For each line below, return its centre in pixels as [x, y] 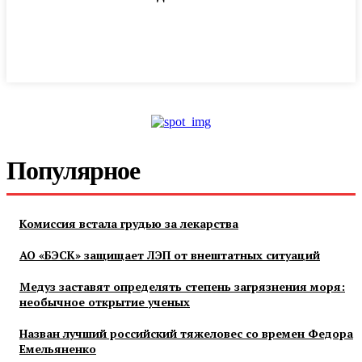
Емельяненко [58, 349]
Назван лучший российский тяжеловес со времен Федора [186, 334]
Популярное [73, 171]
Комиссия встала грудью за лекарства [129, 224]
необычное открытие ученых [105, 302]
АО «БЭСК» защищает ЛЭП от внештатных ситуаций [170, 255]
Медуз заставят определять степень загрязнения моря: [182, 287]
